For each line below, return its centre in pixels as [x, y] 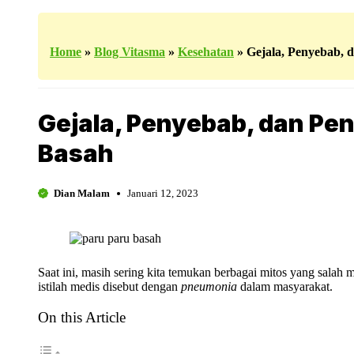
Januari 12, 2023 [163, 193]
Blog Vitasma [130, 52]
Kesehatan [206, 52]
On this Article [82, 318]
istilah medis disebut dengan [109, 287]
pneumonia [211, 287]
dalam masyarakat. [286, 287]
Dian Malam [81, 193]
